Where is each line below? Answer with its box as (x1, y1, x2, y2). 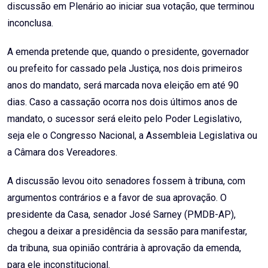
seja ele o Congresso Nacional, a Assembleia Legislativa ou (7, 130, 257, 142)
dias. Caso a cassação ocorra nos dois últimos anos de (7, 96, 237, 108)
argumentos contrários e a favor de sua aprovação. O (7, 192, 227, 204)
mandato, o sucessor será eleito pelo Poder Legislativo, (7, 113, 242, 125)
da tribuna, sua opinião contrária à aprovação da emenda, (7, 242, 241, 254)
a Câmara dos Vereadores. (7, 147, 117, 159)
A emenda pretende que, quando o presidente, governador (7, 46, 249, 58)
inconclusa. (7, 17, 53, 29)
